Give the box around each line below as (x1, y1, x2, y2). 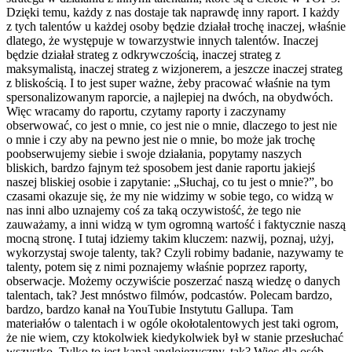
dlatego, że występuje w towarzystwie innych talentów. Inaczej (6, 33, 318, 47)
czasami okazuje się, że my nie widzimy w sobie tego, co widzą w (6, 189, 334, 203)
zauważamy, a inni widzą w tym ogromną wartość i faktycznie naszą (6, 217, 346, 231)
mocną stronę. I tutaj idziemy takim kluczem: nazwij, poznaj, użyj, (6, 231, 334, 245)
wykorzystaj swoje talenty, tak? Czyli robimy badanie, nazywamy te (6, 245, 343, 259)
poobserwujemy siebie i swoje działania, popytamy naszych (6, 146, 302, 160)
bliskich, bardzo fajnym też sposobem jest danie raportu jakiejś (6, 160, 315, 174)
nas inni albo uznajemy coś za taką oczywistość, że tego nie (6, 203, 301, 217)
